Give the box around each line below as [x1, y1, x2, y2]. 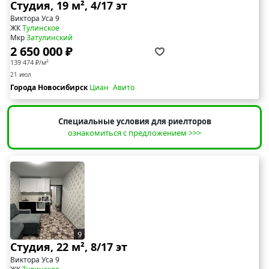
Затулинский [26, 32, 73, 43]
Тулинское [22, 23, 59, 34]
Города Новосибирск [10, 82, 89, 93]
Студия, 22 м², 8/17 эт [10, 240, 127, 255]
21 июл [10, 70, 31, 79]
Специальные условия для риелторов [58, 116, 211, 127]
